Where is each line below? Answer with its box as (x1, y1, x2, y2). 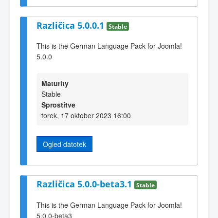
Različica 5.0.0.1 (36, 19, 107, 31)
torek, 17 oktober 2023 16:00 (41, 110, 131, 120)
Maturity (41, 78, 69, 88)
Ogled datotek (43, 139, 86, 149)
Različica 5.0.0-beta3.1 (36, 178, 134, 190)
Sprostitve (41, 99, 75, 109)
